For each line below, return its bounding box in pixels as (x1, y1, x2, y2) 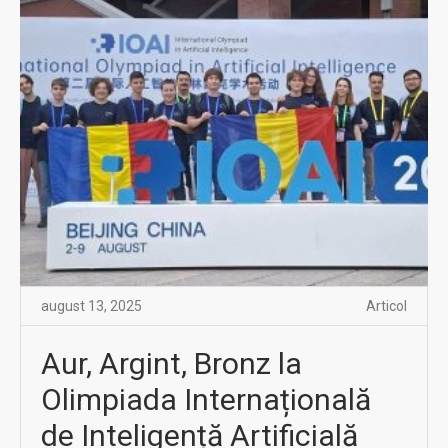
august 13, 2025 (41, 297, 142, 314)
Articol (366, 297, 407, 314)
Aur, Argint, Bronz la (41, 345, 302, 381)
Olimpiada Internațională (41, 381, 371, 417)
